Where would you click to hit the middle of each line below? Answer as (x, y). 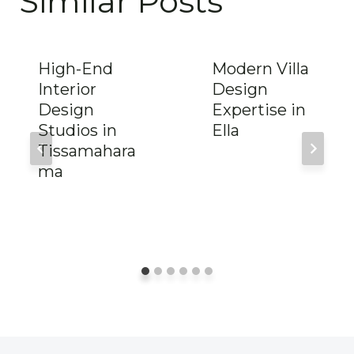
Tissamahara (87, 151)
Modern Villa (260, 68)
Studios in (77, 130)
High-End (75, 68)
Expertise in (259, 109)
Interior (67, 89)
